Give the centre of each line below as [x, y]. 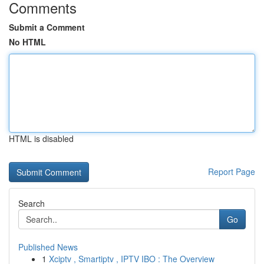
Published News [48, 247]
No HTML [27, 42]
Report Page [232, 171]
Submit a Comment [47, 27]
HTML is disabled [41, 138]
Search [32, 203]
